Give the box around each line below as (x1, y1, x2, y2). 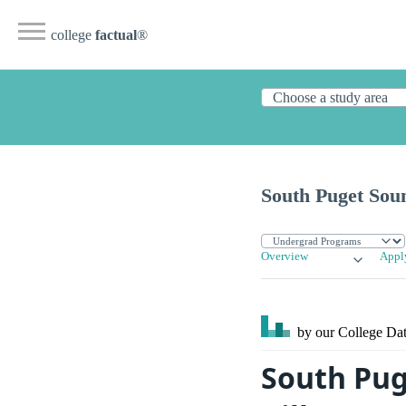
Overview (261, 250, 308, 264)
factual (95, 27, 137, 43)
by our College (294, 324, 386, 341)
